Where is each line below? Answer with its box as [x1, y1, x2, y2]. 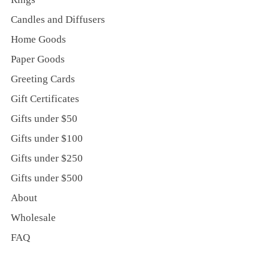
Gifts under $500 [11, 172, 83, 184]
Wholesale [11, 211, 56, 223]
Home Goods [11, 33, 66, 45]
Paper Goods [11, 53, 65, 65]
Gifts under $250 [11, 152, 83, 164]
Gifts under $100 [11, 132, 83, 144]
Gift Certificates [11, 92, 79, 104]
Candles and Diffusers [11, 13, 105, 25]
